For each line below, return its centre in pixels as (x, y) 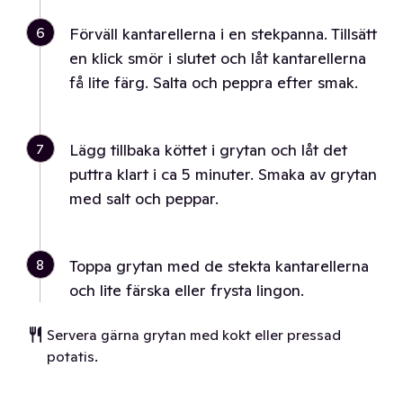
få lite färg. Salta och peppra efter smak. (214, 82)
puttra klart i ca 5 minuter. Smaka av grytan (223, 174)
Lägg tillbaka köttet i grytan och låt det (208, 150)
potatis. (72, 356)
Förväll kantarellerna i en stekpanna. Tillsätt (223, 34)
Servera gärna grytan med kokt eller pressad (194, 335)
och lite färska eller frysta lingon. (187, 290)
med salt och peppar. (144, 198)
